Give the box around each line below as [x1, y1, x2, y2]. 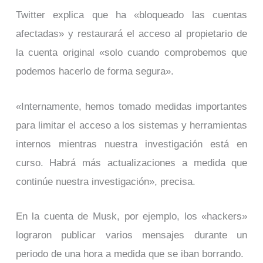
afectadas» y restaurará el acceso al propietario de [15, 27, 248, 39]
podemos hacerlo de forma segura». [15, 65, 174, 77]
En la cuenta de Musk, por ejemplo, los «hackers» [15, 210, 248, 222]
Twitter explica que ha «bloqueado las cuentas [15, 8, 248, 21]
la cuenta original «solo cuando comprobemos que [15, 46, 248, 58]
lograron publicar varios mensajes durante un [15, 229, 248, 241]
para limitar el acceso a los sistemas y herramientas [15, 119, 248, 131]
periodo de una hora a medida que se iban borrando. [15, 248, 244, 260]
